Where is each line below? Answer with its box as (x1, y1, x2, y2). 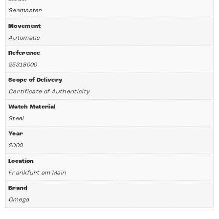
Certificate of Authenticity (8, 89, 90, 95)
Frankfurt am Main (8, 170, 66, 176)
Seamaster (8, 8, 42, 14)
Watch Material (8, 104, 56, 110)
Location (8, 158, 34, 164)
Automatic (8, 35, 40, 41)
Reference (8, 50, 41, 56)
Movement (8, 23, 41, 29)
